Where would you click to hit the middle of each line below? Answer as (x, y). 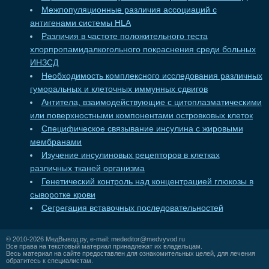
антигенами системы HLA (80, 23)
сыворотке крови (63, 195)
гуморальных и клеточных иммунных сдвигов (119, 89)
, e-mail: (99, 239)
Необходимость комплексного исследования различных (152, 76)
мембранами (56, 142)
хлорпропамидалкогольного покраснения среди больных (143, 49)
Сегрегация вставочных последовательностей (132, 208)
